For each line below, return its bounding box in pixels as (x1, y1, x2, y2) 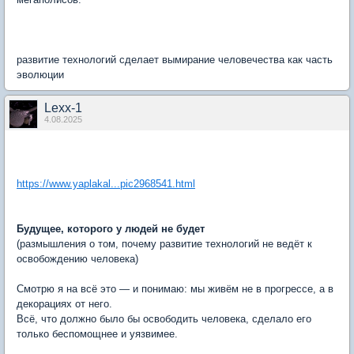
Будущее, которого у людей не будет (17, 223, 205, 235)
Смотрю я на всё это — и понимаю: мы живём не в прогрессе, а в (17, 283, 333, 296)
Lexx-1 (44, 101, 82, 115)
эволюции (17, 69, 64, 81)
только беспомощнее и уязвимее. (17, 328, 178, 341)
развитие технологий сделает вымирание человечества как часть (17, 54, 333, 66)
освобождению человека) (17, 253, 138, 265)
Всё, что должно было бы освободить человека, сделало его (17, 313, 311, 326)
